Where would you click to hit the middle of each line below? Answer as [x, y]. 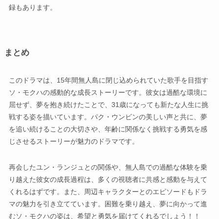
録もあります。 [33, 8]
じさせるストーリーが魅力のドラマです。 [74, 142]
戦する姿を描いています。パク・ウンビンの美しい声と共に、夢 [108, 117]
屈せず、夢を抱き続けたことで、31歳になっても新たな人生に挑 [108, 105]
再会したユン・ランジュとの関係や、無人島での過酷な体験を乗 [108, 167]
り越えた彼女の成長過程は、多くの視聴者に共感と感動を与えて [108, 180]
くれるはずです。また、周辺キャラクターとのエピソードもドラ [108, 192]
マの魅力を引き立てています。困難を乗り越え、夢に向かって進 [108, 204]
